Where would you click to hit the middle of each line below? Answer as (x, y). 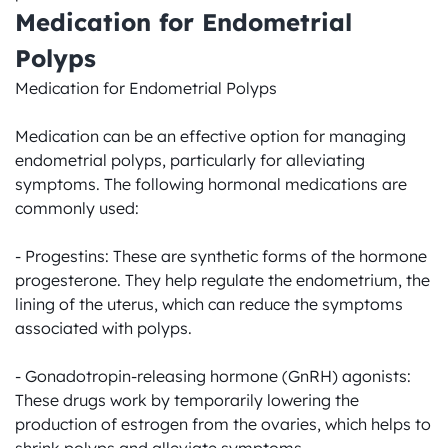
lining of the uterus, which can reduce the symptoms (209, 304)
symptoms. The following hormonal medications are (211, 184)
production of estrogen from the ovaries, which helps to (223, 424)
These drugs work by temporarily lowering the (187, 400)
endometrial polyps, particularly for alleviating (190, 160)
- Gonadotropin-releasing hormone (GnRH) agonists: (213, 376)
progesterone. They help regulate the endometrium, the (222, 280)
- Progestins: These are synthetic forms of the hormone (221, 256)
